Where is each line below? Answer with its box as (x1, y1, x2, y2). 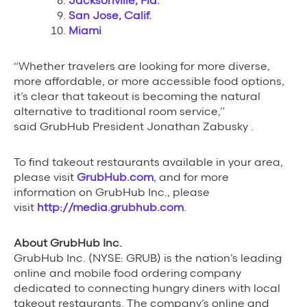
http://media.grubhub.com (37, 201, 184, 214)
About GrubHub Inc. (14, 236, 122, 249)
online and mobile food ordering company (14, 267, 241, 280)
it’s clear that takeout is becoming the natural (14, 90, 260, 103)
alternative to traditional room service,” (14, 105, 225, 118)
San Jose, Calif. (69, 9, 151, 22)
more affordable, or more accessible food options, (14, 75, 284, 88)
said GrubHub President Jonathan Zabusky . (14, 120, 254, 133)
